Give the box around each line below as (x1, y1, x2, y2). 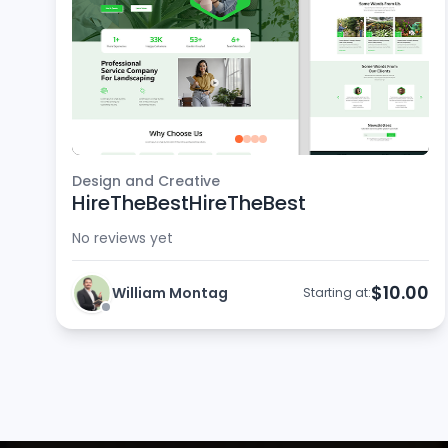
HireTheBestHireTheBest (72, 189, 306, 217)
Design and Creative (72, 171, 220, 191)
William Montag (112, 283, 228, 303)
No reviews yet (72, 228, 173, 248)
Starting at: (303, 284, 372, 301)
